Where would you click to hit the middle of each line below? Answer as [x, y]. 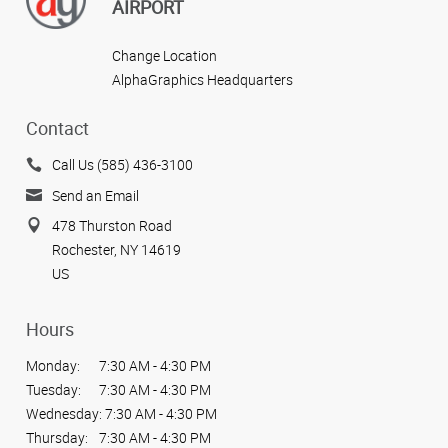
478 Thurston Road [112, 226]
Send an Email [95, 195]
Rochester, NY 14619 [116, 250]
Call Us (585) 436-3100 [122, 165]
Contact [57, 128]
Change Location [164, 55]
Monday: [53, 366]
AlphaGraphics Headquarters [202, 79]
